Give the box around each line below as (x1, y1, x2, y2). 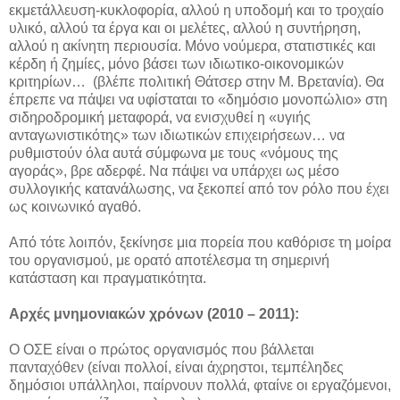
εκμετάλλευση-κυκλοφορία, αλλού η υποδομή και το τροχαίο (9, 3, 384, 19)
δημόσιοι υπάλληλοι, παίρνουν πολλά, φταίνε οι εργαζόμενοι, (9, 378, 391, 394)
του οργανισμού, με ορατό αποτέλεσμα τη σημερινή (9, 253, 329, 269)
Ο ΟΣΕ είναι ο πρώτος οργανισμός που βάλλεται (9, 342, 314, 358)
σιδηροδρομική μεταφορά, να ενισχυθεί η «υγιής (9, 110, 311, 126)
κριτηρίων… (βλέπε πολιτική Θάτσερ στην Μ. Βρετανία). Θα (9, 74, 384, 90)
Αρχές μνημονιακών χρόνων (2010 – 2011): (9, 306, 299, 322)
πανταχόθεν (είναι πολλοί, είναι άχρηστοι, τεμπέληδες (9, 360, 344, 376)
